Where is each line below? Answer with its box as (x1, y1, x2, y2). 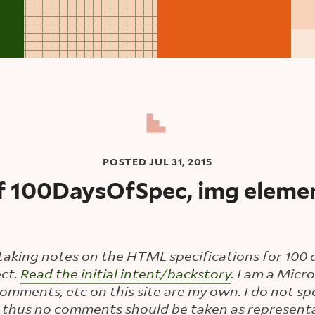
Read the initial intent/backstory (20, 264, 231, 282)
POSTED (103, 156, 150, 168)
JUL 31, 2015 (149, 156, 212, 168)
